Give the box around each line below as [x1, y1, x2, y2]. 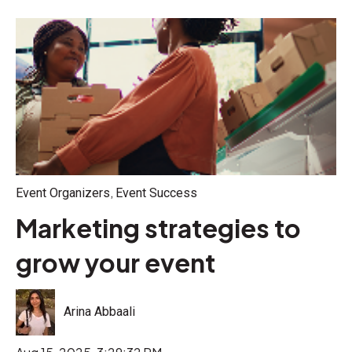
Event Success [115, 185, 197, 201]
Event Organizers [16, 185, 110, 201]
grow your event [16, 247, 215, 279]
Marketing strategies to [16, 212, 301, 244]
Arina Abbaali [64, 304, 136, 320]
